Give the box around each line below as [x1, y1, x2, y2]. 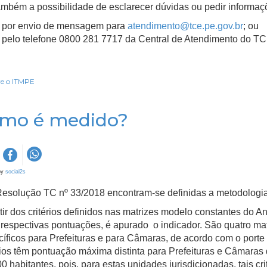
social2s [5, 169, 26, 175]
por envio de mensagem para [1, 21, 128, 31]
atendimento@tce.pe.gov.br [127, 21, 243, 31]
